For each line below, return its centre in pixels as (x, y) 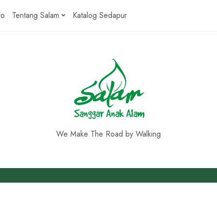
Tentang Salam (36, 15)
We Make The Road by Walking (108, 134)
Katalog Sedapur (100, 15)
